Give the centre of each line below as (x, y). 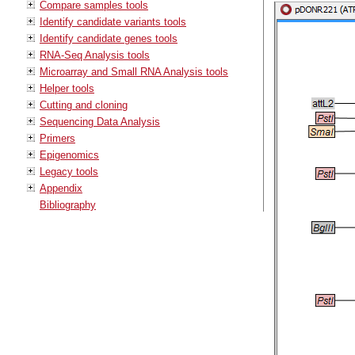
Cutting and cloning (84, 105)
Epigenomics (69, 155)
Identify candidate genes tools (109, 38)
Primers (57, 138)
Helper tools (67, 88)
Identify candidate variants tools (113, 21)
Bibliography (68, 204)
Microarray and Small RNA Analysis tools (134, 71)
